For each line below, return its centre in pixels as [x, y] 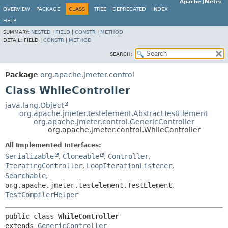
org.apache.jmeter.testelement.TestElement [89, 185]
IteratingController [44, 166]
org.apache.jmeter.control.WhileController [124, 130]
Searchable [25, 176]
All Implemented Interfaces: [53, 145]
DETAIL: [13, 40]
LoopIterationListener [129, 166]
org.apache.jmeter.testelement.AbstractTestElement [113, 113]
